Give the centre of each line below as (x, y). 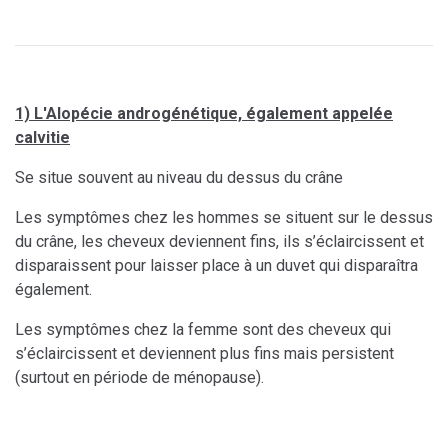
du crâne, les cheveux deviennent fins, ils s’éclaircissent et (219, 242)
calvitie (42, 138)
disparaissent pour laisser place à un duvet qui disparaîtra (216, 266)
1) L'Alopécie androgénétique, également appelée (204, 114)
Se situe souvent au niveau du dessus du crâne (179, 178)
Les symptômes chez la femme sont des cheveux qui (203, 330)
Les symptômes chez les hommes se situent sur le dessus (224, 218)
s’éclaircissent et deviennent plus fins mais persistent (204, 354)
